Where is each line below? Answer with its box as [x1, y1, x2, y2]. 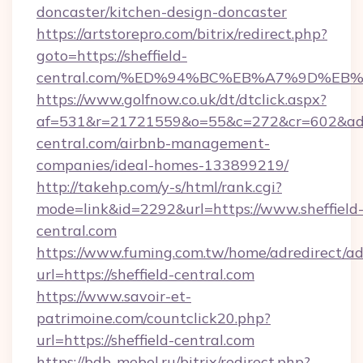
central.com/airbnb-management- [36, 134, 270, 152]
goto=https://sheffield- [36, 46, 187, 65]
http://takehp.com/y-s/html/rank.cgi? [36, 177, 282, 196]
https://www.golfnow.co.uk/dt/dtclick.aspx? [36, 90, 327, 109]
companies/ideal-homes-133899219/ [36, 156, 288, 174]
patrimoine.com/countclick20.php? [36, 309, 271, 327]
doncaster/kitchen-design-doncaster [36, 2, 287, 21]
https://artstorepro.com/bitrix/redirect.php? [36, 24, 327, 43]
